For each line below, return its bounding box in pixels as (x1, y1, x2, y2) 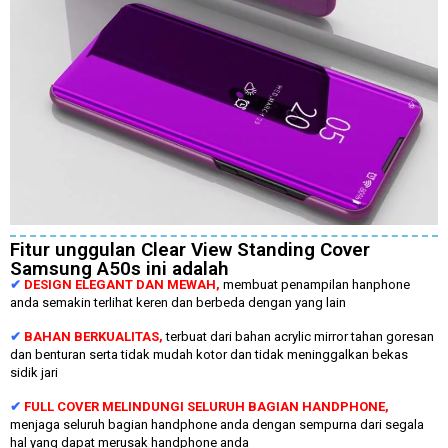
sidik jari (10, 364, 58, 380)
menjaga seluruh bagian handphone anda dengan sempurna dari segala (10, 417, 424, 433)
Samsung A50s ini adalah (10, 256, 229, 280)
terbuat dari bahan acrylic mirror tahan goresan (166, 328, 434, 344)
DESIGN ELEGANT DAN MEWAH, (24, 276, 223, 292)
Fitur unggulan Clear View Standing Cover (10, 237, 370, 261)
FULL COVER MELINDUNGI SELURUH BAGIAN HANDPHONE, (24, 399, 389, 415)
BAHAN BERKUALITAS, (24, 328, 166, 344)
